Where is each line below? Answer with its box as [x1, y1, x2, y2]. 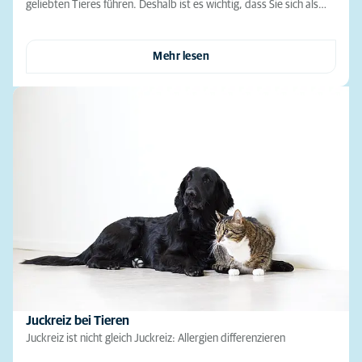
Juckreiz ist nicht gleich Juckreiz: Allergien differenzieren [26, 332, 285, 344]
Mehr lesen [153, 51, 209, 63]
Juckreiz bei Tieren [26, 314, 129, 327]
